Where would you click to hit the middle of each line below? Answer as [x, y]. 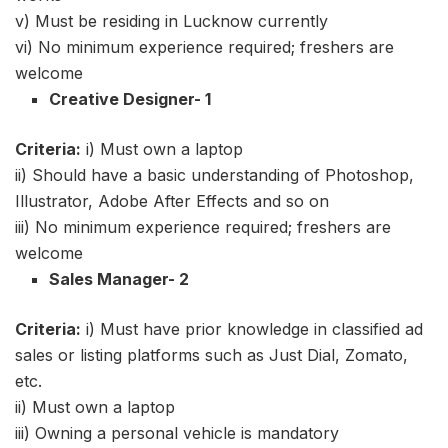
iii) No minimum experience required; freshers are [203, 227]
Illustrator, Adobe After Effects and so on [172, 201]
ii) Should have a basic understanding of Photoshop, [214, 175]
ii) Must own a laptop [95, 407]
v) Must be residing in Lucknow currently [171, 21]
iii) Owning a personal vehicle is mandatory [177, 433]
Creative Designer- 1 [130, 99]
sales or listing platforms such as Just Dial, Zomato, [211, 355]
